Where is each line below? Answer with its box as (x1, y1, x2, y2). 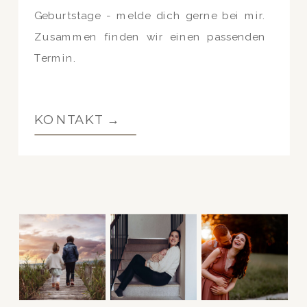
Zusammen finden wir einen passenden (34, 30, 266, 43)
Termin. (34, 51, 77, 64)
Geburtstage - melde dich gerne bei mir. (34, 9, 266, 23)
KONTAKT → (34, 111, 121, 127)
